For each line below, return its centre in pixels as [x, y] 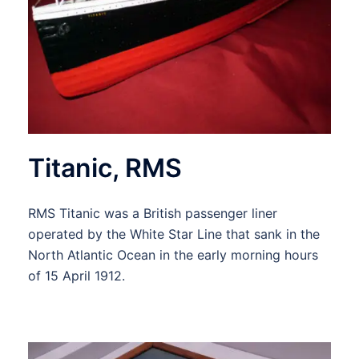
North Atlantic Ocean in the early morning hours [173, 254]
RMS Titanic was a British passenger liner [153, 213]
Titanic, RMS [105, 167]
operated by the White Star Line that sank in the [174, 234]
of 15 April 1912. [77, 275]
